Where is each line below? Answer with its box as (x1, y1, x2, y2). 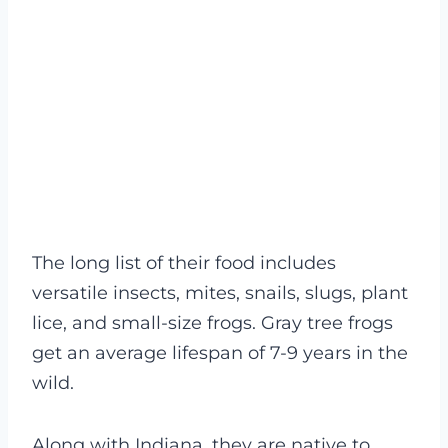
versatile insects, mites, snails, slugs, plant (32, 282, 408, 305)
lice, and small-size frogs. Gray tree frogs (32, 312, 393, 335)
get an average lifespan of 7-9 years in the (32, 342, 408, 365)
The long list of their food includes (32, 252, 336, 275)
